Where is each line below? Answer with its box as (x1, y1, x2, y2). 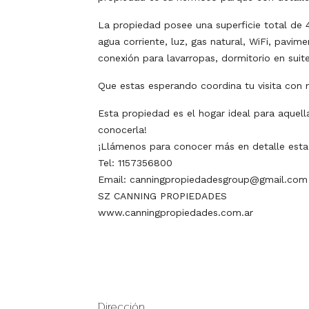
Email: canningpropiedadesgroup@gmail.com (98, 174, 308, 186)
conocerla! (98, 124, 147, 136)
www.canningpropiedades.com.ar (98, 207, 253, 219)
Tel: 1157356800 (98, 157, 172, 169)
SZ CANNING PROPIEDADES (98, 190, 227, 202)
